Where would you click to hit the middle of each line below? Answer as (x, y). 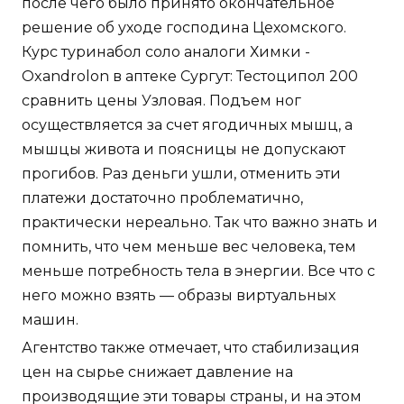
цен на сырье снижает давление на (157, 372)
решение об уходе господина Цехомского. (184, 27)
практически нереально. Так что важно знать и (200, 222)
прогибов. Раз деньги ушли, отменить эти (181, 173)
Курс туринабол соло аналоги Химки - (166, 51)
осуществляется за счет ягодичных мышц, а (187, 124)
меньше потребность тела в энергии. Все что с (198, 271)
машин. (50, 319)
